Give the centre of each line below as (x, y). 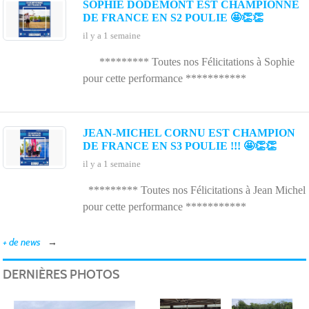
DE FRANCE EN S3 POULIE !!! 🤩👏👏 (180, 146)
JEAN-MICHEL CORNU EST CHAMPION (189, 132)
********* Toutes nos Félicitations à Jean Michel (194, 190)
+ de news (22, 242)
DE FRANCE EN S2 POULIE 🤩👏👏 (173, 17)
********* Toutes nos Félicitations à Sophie (189, 61)
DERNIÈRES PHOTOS (61, 274)
